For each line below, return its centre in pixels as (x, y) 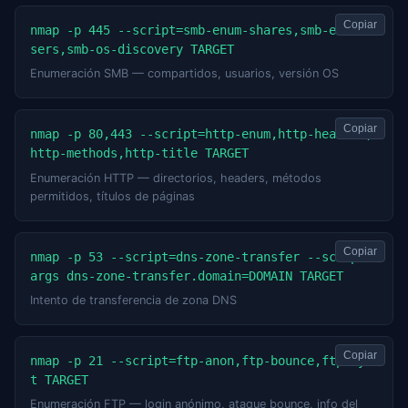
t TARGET (59, 379)
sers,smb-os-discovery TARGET (132, 49)
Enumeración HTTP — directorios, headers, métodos (176, 178)
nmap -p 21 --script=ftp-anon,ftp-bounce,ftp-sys (201, 360)
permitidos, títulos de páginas (112, 196)
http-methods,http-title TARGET (139, 153)
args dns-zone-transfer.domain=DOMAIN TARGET (187, 275)
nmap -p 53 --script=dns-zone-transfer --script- (201, 256)
